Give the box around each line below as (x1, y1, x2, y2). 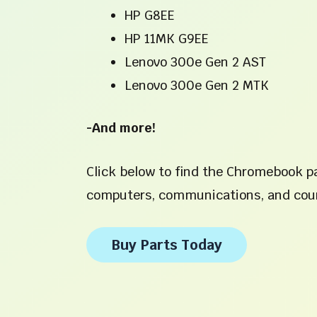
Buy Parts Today (111, 235, 222, 254)
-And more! (86, 120, 155, 137)
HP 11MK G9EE (125, 30, 209, 47)
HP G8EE (125, 7, 175, 24)
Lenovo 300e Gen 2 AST (125, 54, 266, 71)
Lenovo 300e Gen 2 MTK (125, 77, 269, 94)
